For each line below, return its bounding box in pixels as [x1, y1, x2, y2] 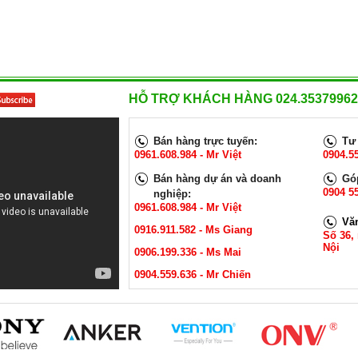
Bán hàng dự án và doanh [153, 173, 281, 185]
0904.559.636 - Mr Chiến [134, 268, 251, 280]
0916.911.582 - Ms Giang [134, 224, 253, 236]
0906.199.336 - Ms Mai [134, 246, 241, 258]
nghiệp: [153, 188, 191, 200]
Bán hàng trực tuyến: [153, 135, 257, 147]
